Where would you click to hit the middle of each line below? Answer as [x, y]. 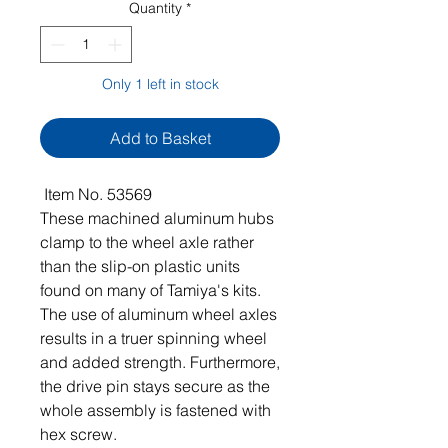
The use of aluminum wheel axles [158, 314]
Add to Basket [160, 138]
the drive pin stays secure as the [155, 386]
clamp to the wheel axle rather [147, 242]
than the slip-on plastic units [140, 266]
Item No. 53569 [96, 194]
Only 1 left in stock [160, 84]
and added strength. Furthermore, [160, 362]
